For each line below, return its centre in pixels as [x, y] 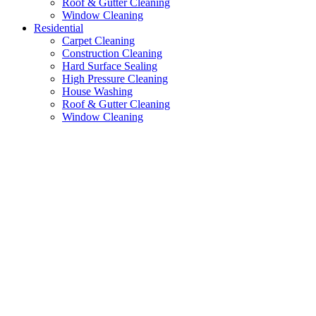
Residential [59, 28]
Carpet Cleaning [98, 40]
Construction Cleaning [112, 53]
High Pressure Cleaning [115, 78]
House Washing [97, 91]
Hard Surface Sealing [110, 66]
